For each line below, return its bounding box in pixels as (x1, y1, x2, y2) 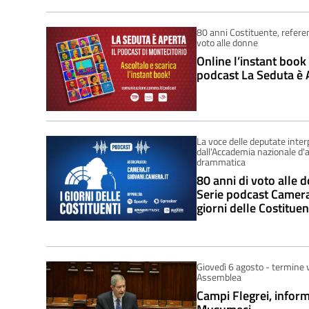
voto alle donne (196, 34, 258, 50)
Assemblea (196, 270, 241, 285)
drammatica (196, 154, 246, 170)
